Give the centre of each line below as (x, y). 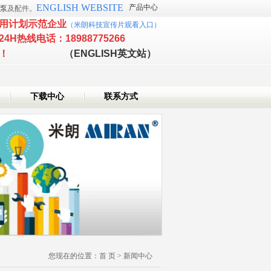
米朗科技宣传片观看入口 (114, 25)
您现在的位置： (74, 256)
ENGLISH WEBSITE (80, 8)
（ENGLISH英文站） (110, 54)
